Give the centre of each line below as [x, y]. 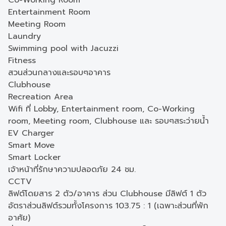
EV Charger [31, 133]
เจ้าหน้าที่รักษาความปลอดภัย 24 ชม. [72, 169]
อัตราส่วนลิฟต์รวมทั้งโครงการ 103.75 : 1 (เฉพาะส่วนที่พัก [108, 206]
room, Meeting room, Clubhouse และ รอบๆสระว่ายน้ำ [108, 121]
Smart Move [31, 145]
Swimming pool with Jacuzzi [63, 48]
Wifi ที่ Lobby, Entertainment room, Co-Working [101, 109]
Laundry [24, 36]
